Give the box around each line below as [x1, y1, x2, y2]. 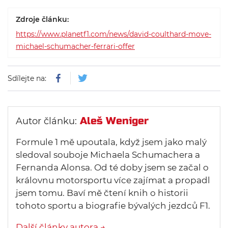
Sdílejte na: [8, 74, 48, 83]
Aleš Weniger [80, 115, 149, 127]
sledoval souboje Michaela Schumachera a [16, 150, 200, 160]
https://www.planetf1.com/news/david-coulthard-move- [16, 30, 211, 39]
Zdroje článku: [16, 15, 69, 24]
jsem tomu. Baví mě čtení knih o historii [16, 188, 188, 198]
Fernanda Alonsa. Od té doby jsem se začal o [16, 162, 209, 173]
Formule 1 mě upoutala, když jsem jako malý [16, 137, 207, 147]
